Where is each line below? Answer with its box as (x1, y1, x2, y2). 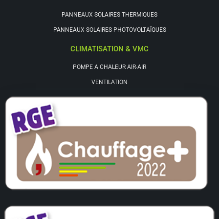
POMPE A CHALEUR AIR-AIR (73, 64, 146, 71)
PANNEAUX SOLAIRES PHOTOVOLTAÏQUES (53, 26, 166, 34)
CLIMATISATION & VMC (70, 44, 149, 54)
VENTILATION (91, 79, 128, 86)
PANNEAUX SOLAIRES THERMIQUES (62, 11, 157, 19)
